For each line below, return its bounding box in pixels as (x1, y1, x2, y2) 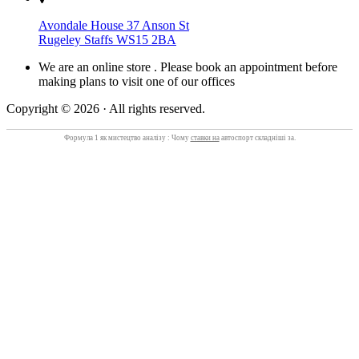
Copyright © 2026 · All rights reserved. (6, 101, 205, 115)
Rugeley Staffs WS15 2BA (38, 32, 176, 46)
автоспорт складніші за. (219, 133, 296, 142)
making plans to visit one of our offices (38, 74, 235, 88)
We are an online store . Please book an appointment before (38, 59, 337, 74)
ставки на (190, 133, 220, 142)
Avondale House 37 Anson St (38, 18, 189, 32)
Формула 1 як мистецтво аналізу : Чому (63, 133, 191, 142)
